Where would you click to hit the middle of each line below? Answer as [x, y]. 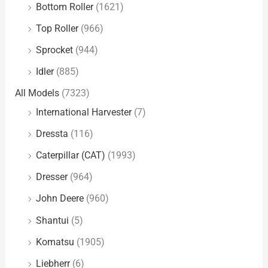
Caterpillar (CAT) [71, 156]
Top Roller [57, 28]
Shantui [53, 220]
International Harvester [84, 112]
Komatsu [55, 242]
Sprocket [55, 50]
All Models [37, 93]
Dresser [52, 177]
